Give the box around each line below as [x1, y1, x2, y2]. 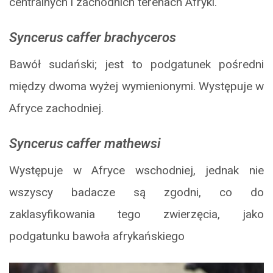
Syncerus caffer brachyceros [9, 30, 176, 46]
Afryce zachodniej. [9, 101, 104, 116]
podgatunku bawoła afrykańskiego [9, 229, 185, 244]
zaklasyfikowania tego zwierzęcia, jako [9, 207, 264, 222]
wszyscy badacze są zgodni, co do [9, 185, 264, 200]
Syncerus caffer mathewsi [9, 136, 161, 152]
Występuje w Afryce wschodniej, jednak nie [9, 163, 264, 178]
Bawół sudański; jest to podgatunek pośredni [9, 57, 264, 72]
